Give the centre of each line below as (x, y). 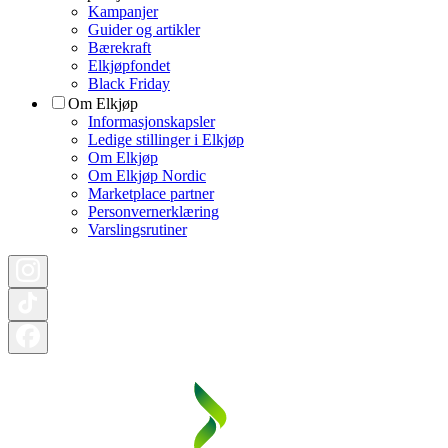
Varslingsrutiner (137, 229)
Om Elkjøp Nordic (147, 175)
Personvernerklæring (153, 211)
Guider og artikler (144, 29)
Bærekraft (119, 47)
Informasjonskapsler (151, 121)
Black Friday (129, 83)
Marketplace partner (151, 193)
